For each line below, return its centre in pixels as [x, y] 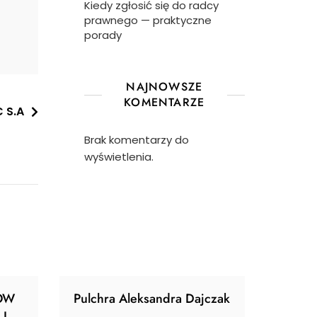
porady [103, 35]
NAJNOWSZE [165, 87]
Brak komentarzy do [136, 140]
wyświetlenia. [119, 157]
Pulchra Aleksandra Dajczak [152, 299]
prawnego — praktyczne [148, 20]
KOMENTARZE [165, 102]
